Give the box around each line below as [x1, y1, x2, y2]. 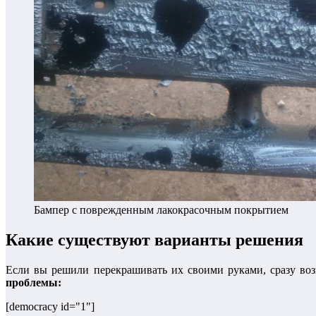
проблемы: [6, 276, 61, 288]
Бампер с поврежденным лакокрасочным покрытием [34, 204, 288, 217]
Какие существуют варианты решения [6, 230, 303, 249]
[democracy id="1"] [6, 300, 95, 312]
